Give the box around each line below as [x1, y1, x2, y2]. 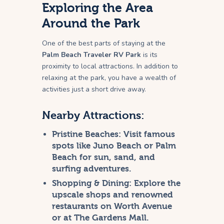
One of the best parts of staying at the [42, 38, 165, 48]
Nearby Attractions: [42, 109, 144, 122]
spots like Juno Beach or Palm [52, 141, 176, 151]
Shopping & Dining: [52, 178, 132, 188]
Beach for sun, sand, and [52, 152, 155, 162]
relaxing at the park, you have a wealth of [42, 73, 176, 83]
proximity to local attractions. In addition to [42, 61, 178, 71]
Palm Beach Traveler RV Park [42, 50, 141, 60]
